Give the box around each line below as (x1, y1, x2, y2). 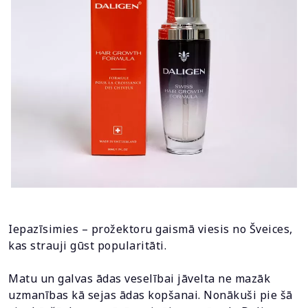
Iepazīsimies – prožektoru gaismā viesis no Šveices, (8, 221, 293, 236)
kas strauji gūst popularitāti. (8, 238, 166, 253)
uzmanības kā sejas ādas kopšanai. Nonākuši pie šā (8, 287, 293, 302)
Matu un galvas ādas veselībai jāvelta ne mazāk (8, 271, 270, 286)
